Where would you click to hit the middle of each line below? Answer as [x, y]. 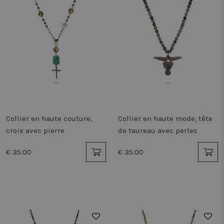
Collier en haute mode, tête [165, 118]
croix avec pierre [35, 130]
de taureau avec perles [158, 130]
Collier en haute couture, [49, 118]
